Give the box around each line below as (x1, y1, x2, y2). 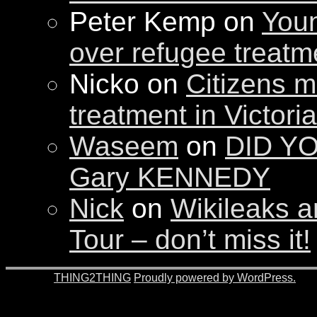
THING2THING (54, 272, 131, 284)
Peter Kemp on (69, 6, 262, 38)
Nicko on (69, 69, 186, 100)
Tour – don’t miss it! (69, 224, 311, 255)
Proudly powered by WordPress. (134, 272, 296, 284)
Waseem (69, 131, 178, 162)
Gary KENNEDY (69, 162, 270, 193)
